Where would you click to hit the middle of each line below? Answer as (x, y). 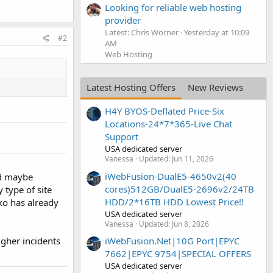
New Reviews (215, 87)
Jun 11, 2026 (193, 159)
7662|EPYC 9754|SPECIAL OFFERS (178, 253)
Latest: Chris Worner (142, 32)
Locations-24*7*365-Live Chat (168, 124)
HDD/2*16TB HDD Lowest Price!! (174, 201)
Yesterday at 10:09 (217, 32)
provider (123, 20)
